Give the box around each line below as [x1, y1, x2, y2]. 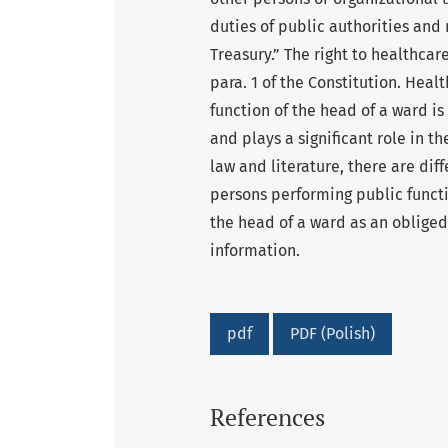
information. [210, 241, 300, 261]
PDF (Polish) [290, 324, 375, 344]
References [210, 401, 325, 434]
